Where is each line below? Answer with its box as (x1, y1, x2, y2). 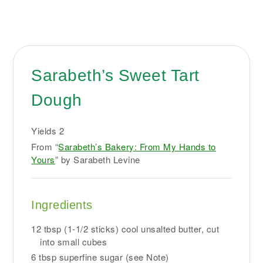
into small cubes (40, 235, 107, 248)
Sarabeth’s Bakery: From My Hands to (58, 140, 216, 153)
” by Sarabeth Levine (55, 153, 140, 166)
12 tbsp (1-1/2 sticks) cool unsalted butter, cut (31, 222, 220, 235)
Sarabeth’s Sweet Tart (31, 66, 200, 85)
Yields (31, 124, 59, 137)
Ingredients (31, 198, 93, 212)
